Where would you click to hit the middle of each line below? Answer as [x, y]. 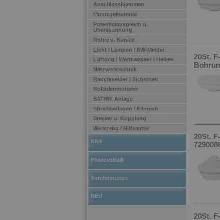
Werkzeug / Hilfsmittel [122, 128]
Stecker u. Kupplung [120, 118]
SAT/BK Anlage [113, 99]
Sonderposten [109, 178]
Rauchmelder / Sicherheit [126, 79]
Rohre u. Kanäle [114, 40]
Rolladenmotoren [116, 89]
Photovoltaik [107, 160]
